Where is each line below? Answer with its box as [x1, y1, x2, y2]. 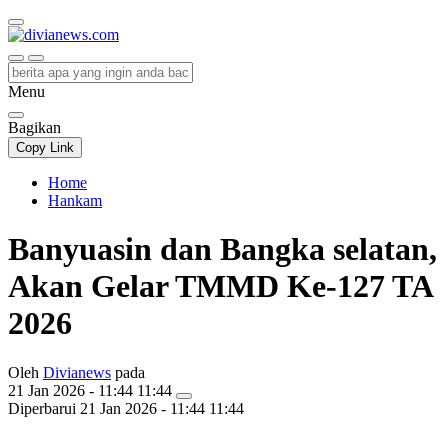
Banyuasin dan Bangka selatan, [8, 231, 437, 268]
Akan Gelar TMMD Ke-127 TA [8, 268, 432, 305]
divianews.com [8, 60, 103, 77]
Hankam [48, 192, 102, 209]
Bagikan [8, 119, 61, 136]
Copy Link [16, 140, 74, 155]
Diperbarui [8, 399, 76, 417]
